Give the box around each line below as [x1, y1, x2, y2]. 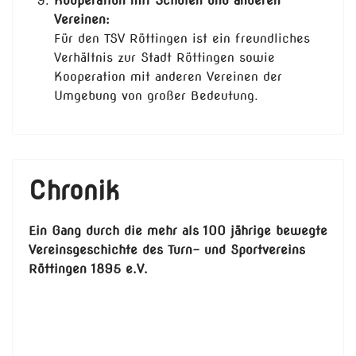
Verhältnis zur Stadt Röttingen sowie [54, 50, 275, 66]
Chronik [29, 175, 119, 207]
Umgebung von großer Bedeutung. [54, 88, 258, 104]
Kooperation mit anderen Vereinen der [54, 69, 282, 85]
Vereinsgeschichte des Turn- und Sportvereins [29, 242, 305, 258]
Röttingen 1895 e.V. [29, 261, 148, 277]
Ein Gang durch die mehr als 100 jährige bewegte [29, 223, 327, 239]
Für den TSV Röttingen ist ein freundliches [54, 31, 310, 47]
